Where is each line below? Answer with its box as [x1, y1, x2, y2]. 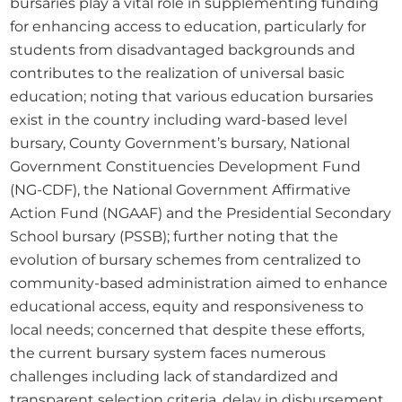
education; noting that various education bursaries [10, 86, 374, 105]
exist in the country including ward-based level [10, 109, 348, 128]
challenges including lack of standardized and [10, 366, 339, 385]
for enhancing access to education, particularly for [10, 16, 367, 35]
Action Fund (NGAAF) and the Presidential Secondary [10, 203, 392, 222]
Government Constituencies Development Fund [10, 156, 362, 175]
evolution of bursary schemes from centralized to [10, 249, 362, 268]
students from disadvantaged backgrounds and [10, 39, 356, 58]
